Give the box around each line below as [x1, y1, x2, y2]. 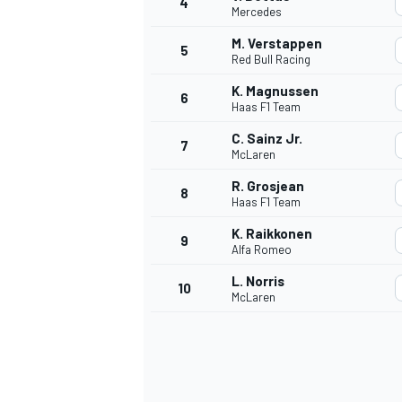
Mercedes [232, 4, 282, 20]
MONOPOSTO [140, 371, 215, 389]
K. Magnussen [232, 83, 319, 100]
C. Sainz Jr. [232, 130, 302, 147]
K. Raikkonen [232, 225, 312, 242]
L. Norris [232, 273, 284, 290]
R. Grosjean [232, 178, 304, 195]
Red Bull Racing [232, 52, 310, 67]
